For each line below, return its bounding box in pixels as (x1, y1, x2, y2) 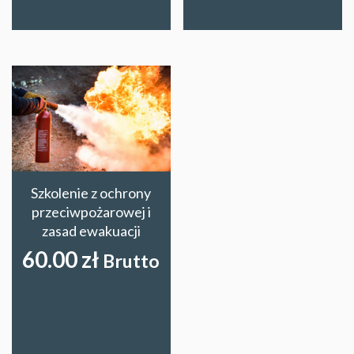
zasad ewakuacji (41, 221, 141, 239)
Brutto (103, 249, 160, 272)
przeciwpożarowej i (31, 202, 151, 220)
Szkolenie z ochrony (31, 183, 152, 201)
